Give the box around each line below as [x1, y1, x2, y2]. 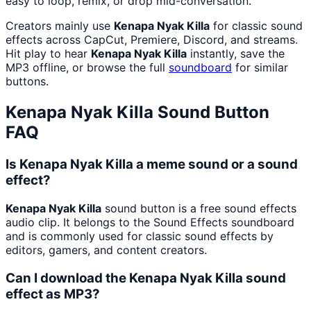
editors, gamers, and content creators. [6, 242, 207, 257]
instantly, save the [187, 47, 285, 61]
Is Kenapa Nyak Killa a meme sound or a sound [6, 156, 298, 173]
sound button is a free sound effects [101, 201, 296, 215]
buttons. [6, 74, 49, 89]
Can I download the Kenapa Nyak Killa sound [6, 269, 286, 286]
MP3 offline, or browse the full [6, 60, 169, 75]
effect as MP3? [6, 285, 100, 302]
